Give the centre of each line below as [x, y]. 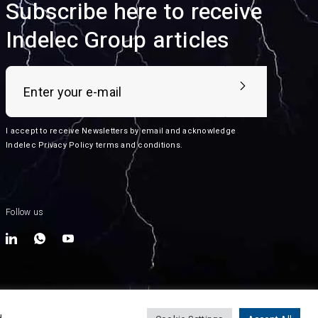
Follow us [25, 213]
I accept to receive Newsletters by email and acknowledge [121, 131]
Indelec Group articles [118, 40]
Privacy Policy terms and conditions [109, 146]
